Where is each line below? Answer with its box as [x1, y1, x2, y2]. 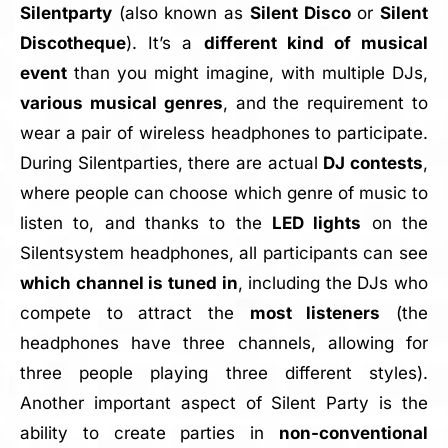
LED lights [272, 213, 362, 233]
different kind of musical [203, 33, 429, 53]
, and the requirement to [222, 93, 429, 113]
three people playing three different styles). [19, 363, 429, 383]
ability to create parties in [19, 423, 280, 443]
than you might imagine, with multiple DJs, [66, 63, 429, 83]
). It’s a [125, 33, 204, 53]
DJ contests [323, 153, 424, 173]
